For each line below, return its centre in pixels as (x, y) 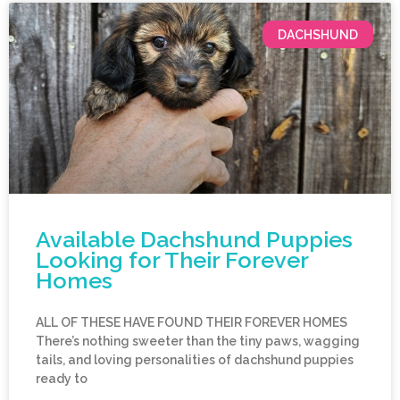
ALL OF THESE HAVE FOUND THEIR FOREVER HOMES (193, 323)
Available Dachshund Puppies (194, 240)
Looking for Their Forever (172, 260)
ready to (62, 379)
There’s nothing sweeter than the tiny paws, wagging (198, 342)
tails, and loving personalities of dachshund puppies (195, 360)
